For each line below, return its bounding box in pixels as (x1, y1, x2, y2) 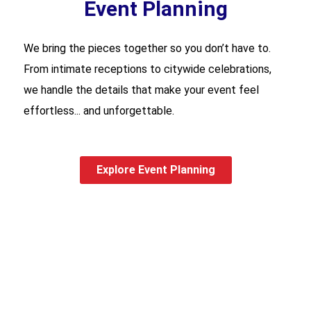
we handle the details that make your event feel (24, 83, 259, 96)
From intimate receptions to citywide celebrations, (24, 62, 271, 76)
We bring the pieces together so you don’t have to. (24, 41, 271, 55)
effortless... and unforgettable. (24, 103, 174, 117)
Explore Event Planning (96, 162, 215, 176)
